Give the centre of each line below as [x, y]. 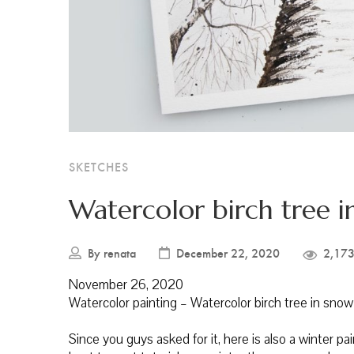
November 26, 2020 [126, 285]
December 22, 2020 [228, 253]
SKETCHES [99, 167]
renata [120, 253]
